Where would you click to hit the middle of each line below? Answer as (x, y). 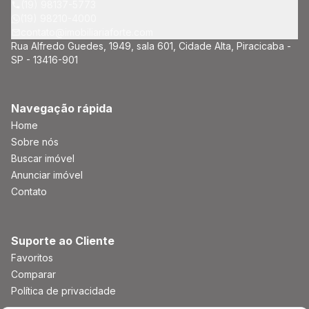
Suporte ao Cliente (63, 241)
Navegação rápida (62, 108)
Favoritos (32, 258)
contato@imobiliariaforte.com (87, 32)
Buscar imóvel (43, 158)
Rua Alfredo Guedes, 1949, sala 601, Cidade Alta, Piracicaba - (151, 46)
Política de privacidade (63, 291)
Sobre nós (35, 142)
